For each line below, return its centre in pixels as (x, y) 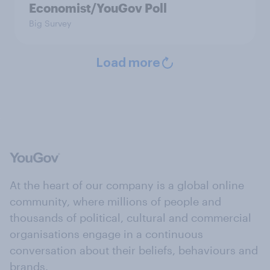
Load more (128, 64)
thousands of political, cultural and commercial (130, 218)
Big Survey (50, 24)
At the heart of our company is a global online (127, 185)
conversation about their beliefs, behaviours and (134, 250)
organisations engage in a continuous (106, 234)
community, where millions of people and (115, 202)
